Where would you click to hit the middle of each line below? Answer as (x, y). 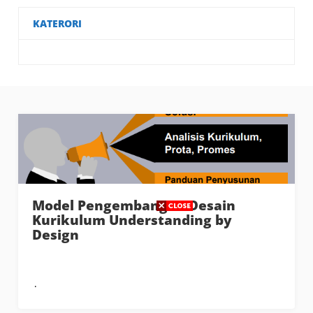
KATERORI (58, 23)
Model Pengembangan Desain (134, 205)
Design (56, 234)
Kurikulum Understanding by (132, 219)
